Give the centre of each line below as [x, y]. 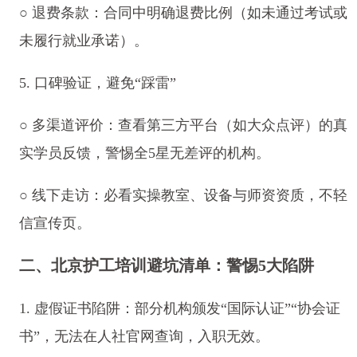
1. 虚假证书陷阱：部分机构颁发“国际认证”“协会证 [179, 308]
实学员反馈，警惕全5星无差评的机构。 [144, 153]
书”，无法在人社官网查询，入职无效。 [144, 336]
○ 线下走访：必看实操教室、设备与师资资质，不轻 [183, 196]
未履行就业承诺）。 [83, 41]
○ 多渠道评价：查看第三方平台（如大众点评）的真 [183, 126]
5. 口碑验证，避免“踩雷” [97, 83]
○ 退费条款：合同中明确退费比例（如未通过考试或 [183, 13]
